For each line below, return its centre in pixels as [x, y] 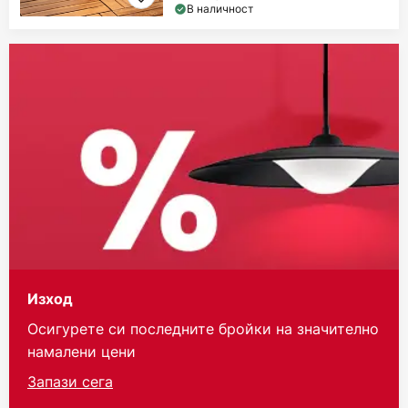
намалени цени [82, 352]
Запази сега [70, 382]
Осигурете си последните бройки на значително [203, 329]
